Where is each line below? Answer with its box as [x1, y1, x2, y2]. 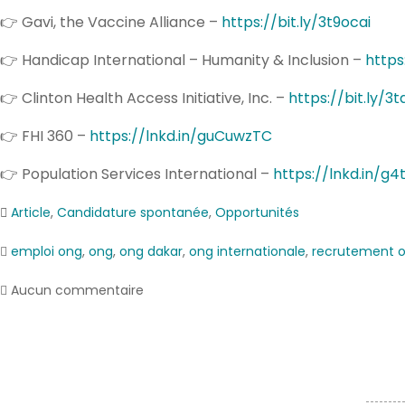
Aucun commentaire [11, 280, 144, 299]
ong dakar [119, 241, 183, 260]
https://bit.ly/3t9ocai [221, 11, 371, 33]
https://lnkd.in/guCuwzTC [89, 125, 272, 146]
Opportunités [215, 202, 299, 221]
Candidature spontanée [57, 202, 209, 221]
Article [11, 202, 51, 221]
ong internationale [189, 241, 306, 260]
